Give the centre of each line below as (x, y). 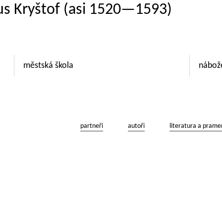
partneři (92, 126)
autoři (136, 126)
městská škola (50, 66)
